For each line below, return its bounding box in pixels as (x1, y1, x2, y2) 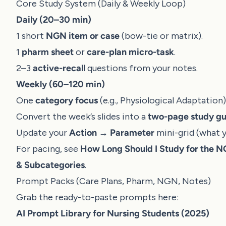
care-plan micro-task (87, 46, 174, 58)
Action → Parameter (69, 127, 154, 138)
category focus (35, 95, 98, 106)
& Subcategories (16, 159, 85, 171)
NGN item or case (46, 30, 120, 41)
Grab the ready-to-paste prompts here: (16, 192, 179, 203)
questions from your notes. (85, 63, 198, 74)
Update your (16, 127, 69, 138)
